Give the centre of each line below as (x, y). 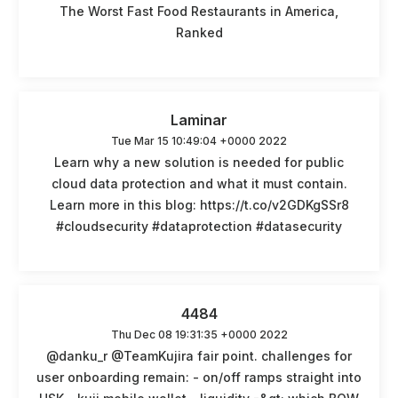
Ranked (199, 32)
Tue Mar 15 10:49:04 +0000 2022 (199, 140)
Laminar (199, 119)
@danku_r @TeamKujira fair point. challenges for (199, 355)
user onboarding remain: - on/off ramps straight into (199, 377)
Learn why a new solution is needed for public (199, 162)
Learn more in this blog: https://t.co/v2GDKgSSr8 (199, 204)
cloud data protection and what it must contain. (199, 183)
